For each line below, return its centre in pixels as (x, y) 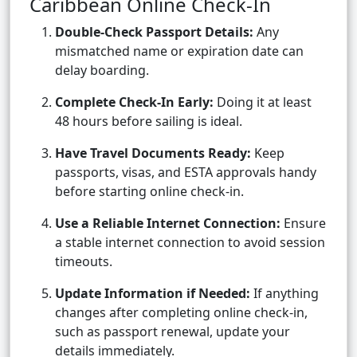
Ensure (303, 224)
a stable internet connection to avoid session (190, 243)
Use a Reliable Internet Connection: (168, 224)
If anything (284, 294)
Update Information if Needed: (153, 294)
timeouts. (84, 262)
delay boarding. (102, 71)
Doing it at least (263, 102)
